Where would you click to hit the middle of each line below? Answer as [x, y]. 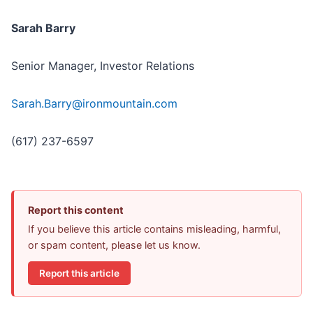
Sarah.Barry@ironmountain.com [94, 104]
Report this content [76, 210]
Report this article [79, 273]
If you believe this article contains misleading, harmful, [154, 229]
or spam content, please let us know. [114, 245]
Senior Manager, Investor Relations [103, 66]
